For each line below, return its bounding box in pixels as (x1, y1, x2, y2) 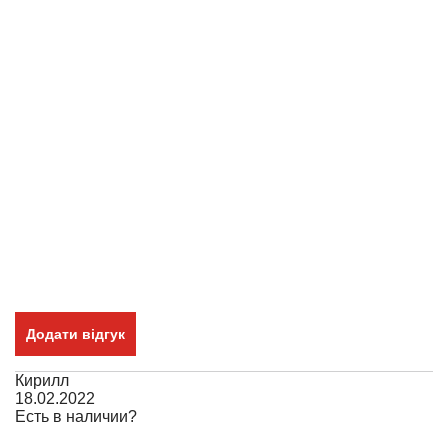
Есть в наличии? (15, 408, 137, 425)
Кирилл (15, 372, 69, 389)
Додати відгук (26, 326, 125, 342)
